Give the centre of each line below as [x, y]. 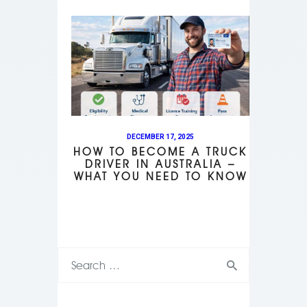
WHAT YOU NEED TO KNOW [160, 177]
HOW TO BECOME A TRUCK [160, 152]
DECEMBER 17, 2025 [160, 136]
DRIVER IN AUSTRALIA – [160, 164]
